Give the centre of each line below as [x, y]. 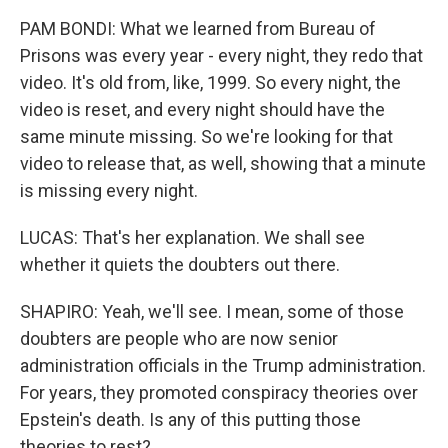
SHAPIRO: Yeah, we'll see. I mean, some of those [212, 311]
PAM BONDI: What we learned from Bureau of [198, 28]
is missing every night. [109, 190]
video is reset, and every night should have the [202, 109]
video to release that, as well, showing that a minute [223, 163]
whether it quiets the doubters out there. [180, 264]
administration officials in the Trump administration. [223, 365]
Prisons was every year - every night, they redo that [221, 55]
